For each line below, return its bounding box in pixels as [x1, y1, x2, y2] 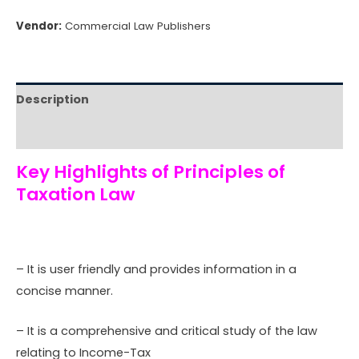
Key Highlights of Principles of [16, 159, 285, 184]
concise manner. [16, 282, 113, 299]
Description [16, 91, 89, 107]
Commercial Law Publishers [62, 18, 211, 34]
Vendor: [16, 18, 62, 34]
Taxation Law [16, 181, 135, 207]
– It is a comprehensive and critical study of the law [16, 322, 317, 339]
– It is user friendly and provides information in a [16, 260, 296, 277]
